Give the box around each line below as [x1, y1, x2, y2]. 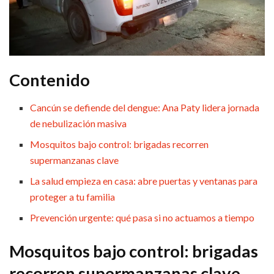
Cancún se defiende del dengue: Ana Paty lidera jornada [30, 101, 260, 113]
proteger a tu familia [30, 190, 116, 202]
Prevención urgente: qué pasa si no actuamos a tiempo [30, 211, 255, 223]
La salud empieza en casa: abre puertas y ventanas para [30, 174, 258, 187]
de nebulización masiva [30, 117, 127, 129]
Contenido [9, 70, 90, 91]
